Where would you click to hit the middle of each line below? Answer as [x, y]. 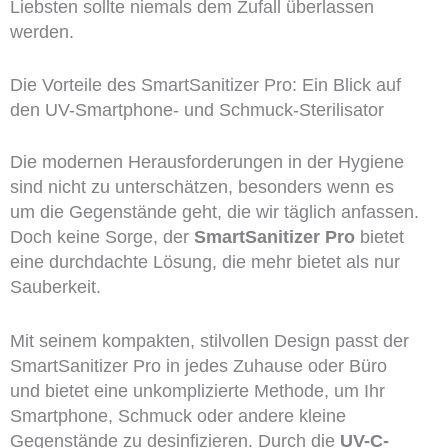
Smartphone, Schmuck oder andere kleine [177, 416]
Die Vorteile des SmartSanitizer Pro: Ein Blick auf [205, 85]
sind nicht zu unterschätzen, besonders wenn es [201, 187]
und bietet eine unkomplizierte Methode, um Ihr [197, 391]
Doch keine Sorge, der [101, 237]
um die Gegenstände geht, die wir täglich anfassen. [214, 212]
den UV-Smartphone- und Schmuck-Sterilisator [196, 110]
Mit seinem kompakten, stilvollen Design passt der [209, 341]
